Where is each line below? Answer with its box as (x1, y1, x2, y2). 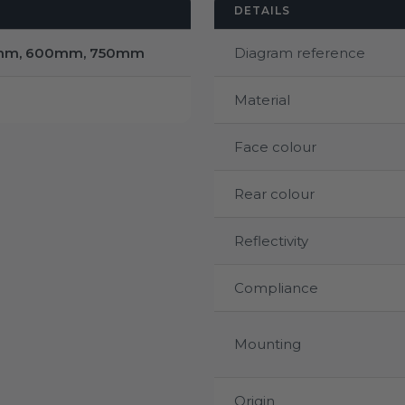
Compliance (234, 278, 318, 297)
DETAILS (234, 3, 290, 17)
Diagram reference (234, 43, 365, 61)
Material (234, 90, 290, 108)
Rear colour (234, 184, 315, 202)
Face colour (234, 137, 316, 155)
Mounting (234, 334, 301, 353)
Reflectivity (234, 231, 308, 250)
